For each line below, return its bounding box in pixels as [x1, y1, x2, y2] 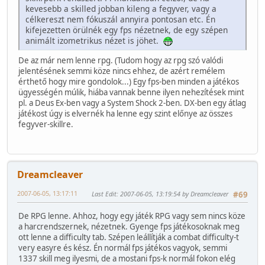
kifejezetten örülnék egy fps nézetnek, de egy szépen [25, 24, 228, 35]
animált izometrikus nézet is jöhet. [25, 34, 163, 46]
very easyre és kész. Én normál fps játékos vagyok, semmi [18, 243, 227, 254]
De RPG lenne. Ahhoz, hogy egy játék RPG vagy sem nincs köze [18, 211, 245, 222]
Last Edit [92, 189, 117, 199]
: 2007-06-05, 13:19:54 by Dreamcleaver [117, 189, 228, 199]
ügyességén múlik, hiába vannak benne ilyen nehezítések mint [18, 86, 244, 98]
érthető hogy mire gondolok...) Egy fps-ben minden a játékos [18, 76, 239, 87]
